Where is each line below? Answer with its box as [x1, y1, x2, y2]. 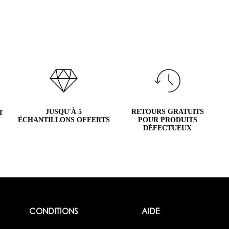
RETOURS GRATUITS [131, 107, 204, 116]
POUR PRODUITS [138, 116, 197, 124]
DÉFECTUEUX [143, 124, 192, 132]
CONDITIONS [29, 208, 79, 216]
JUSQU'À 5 [45, 107, 82, 116]
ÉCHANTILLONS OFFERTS [17, 116, 110, 124]
